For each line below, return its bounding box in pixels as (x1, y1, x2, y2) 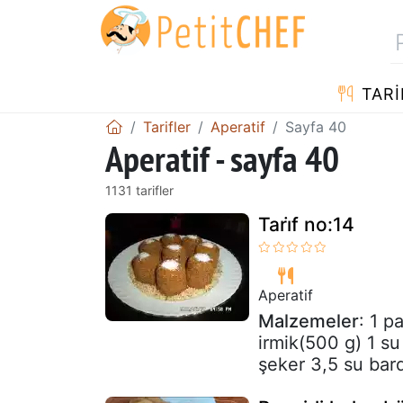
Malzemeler (258, 309, 359, 332)
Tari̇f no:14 (258, 212, 354, 236)
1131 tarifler (105, 182, 174, 198)
